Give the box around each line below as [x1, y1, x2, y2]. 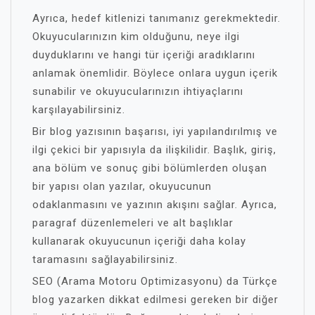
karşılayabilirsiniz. [32, 103, 125, 116]
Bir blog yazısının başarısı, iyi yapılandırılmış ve [32, 125, 278, 138]
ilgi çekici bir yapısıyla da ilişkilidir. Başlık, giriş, [32, 143, 276, 156]
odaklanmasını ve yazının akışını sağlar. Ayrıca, [32, 198, 277, 211]
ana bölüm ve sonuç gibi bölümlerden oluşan [32, 162, 267, 174]
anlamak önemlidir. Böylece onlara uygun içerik [32, 67, 278, 79]
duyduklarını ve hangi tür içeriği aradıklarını [32, 49, 255, 61]
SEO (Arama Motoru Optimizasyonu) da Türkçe [32, 275, 278, 288]
